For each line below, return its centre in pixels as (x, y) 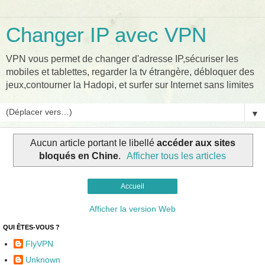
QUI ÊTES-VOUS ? (31, 227)
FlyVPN (39, 244)
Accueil (132, 186)
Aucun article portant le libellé (93, 143)
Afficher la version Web (132, 209)
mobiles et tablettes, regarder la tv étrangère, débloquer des (130, 72)
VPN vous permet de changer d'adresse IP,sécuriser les (122, 59)
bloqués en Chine (78, 156)
